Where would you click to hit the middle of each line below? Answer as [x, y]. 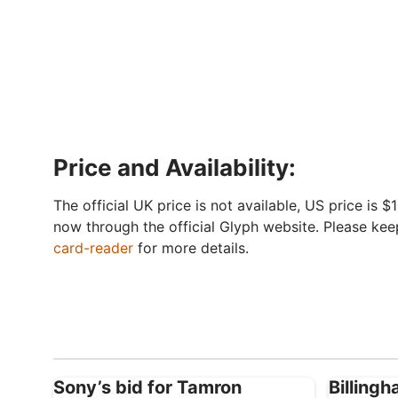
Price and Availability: [175, 168]
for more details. [191, 248]
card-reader [93, 248]
